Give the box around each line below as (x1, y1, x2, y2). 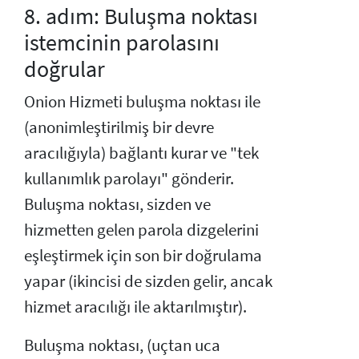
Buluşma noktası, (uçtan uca (24, 335, 220, 357)
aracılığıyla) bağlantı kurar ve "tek (24, 143, 259, 164)
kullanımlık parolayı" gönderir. (24, 168, 234, 190)
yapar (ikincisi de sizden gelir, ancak (24, 271, 272, 292)
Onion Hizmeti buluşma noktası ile (24, 91, 260, 113)
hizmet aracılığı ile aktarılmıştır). (24, 296, 247, 318)
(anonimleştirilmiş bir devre (24, 117, 214, 139)
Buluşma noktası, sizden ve (24, 194, 211, 216)
